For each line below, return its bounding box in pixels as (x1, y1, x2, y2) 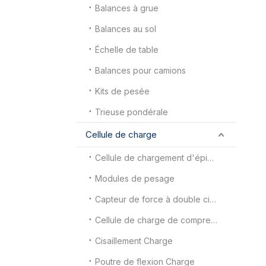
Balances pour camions (95, 65, 186, 75)
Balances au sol (95, 23, 157, 34)
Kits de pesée (95, 85, 150, 96)
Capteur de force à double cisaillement (210, 194, 217, 204)
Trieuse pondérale (95, 106, 169, 117)
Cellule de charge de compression (211, 214, 218, 225)
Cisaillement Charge (95, 235, 173, 246)
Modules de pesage (95, 173, 175, 183)
